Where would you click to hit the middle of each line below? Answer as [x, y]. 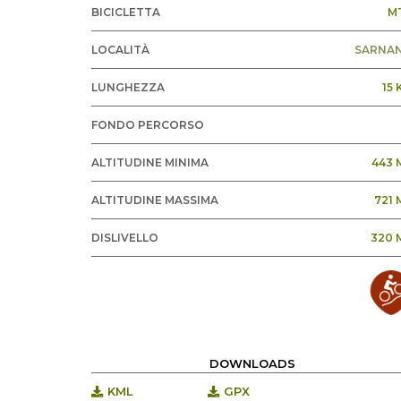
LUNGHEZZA [128, 87]
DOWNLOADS [252, 363]
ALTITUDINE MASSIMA [155, 200]
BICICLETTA [126, 12]
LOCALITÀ [120, 50]
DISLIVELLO [125, 238]
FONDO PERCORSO [148, 125]
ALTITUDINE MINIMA [150, 162]
